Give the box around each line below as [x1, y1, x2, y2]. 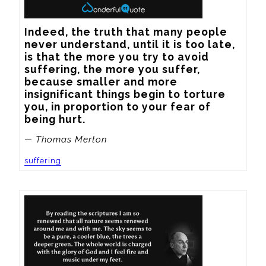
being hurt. [24, 112, 85, 125]
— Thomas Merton [24, 134, 107, 145]
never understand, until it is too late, [24, 37, 235, 50]
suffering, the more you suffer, [24, 62, 200, 75]
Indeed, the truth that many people [24, 25, 227, 38]
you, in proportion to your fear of [24, 100, 211, 113]
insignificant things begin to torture [24, 87, 226, 100]
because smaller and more [24, 75, 178, 88]
